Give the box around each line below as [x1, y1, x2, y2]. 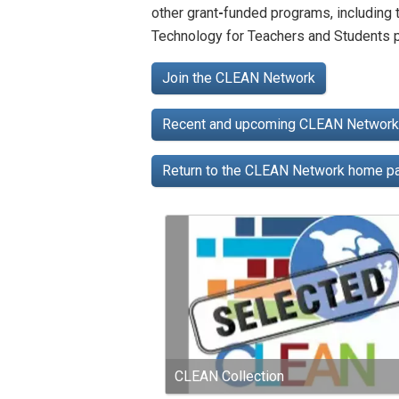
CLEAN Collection [175, 367, 284, 385]
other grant [151, 4, 218, 21]
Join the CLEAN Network [162, 69, 315, 86]
